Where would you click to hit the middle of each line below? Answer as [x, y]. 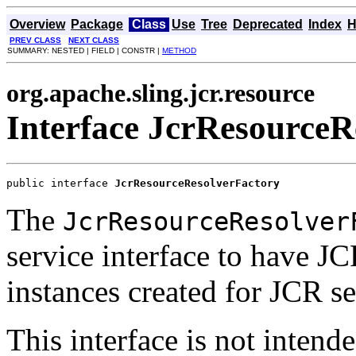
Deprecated [268, 24]
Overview [37, 24]
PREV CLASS [35, 40]
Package [97, 24]
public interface [60, 183]
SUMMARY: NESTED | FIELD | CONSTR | [85, 50]
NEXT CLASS [94, 40]
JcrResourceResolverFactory [197, 183]
